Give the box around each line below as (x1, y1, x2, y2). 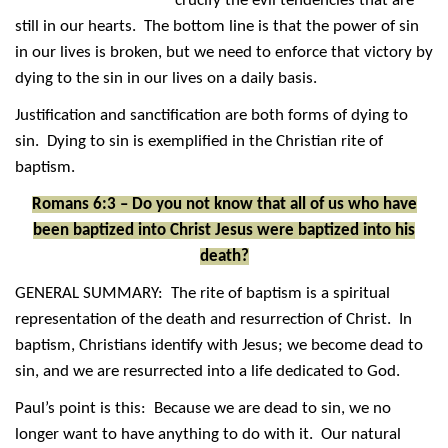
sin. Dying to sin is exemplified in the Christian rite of (15, 132, 383, 150)
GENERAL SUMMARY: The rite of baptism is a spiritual (15, 284, 390, 302)
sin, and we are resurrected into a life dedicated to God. (15, 362, 404, 380)
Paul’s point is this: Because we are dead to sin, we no (15, 399, 391, 417)
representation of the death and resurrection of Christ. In (15, 310, 412, 328)
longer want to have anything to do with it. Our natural (15, 425, 401, 443)
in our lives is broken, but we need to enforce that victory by (15, 43, 433, 61)
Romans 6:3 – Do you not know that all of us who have (31, 195, 417, 213)
